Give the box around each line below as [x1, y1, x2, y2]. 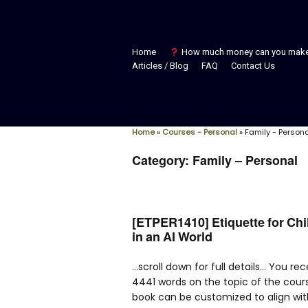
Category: [132, 151, 192, 169]
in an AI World [132, 227, 212, 245]
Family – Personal [192, 151, 298, 169]
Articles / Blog [132, 60, 188, 71]
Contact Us [231, 60, 275, 71]
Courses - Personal [162, 126, 237, 137]
